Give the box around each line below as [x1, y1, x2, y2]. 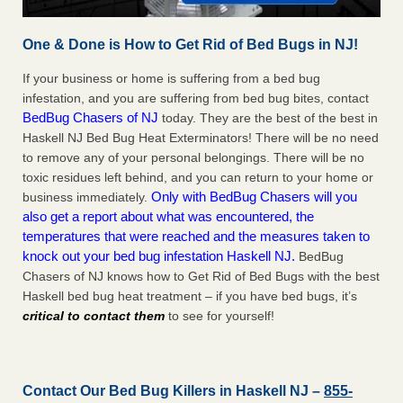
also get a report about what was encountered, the [22, 209, 314, 225]
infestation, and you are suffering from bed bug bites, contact [22, 91, 369, 106]
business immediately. [22, 190, 151, 205]
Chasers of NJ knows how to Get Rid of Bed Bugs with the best [22, 269, 380, 284]
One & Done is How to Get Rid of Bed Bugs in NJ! [22, 37, 358, 53]
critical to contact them [22, 309, 165, 324]
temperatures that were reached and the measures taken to [22, 228, 370, 245]
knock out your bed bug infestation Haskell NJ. [22, 248, 295, 264]
